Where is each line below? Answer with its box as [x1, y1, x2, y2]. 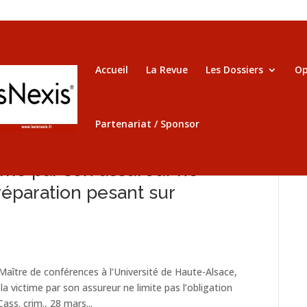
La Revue [146, 63, 188, 76]
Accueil [95, 63, 128, 76]
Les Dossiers [206, 63, 263, 76]
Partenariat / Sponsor [95, 117, 199, 130]
